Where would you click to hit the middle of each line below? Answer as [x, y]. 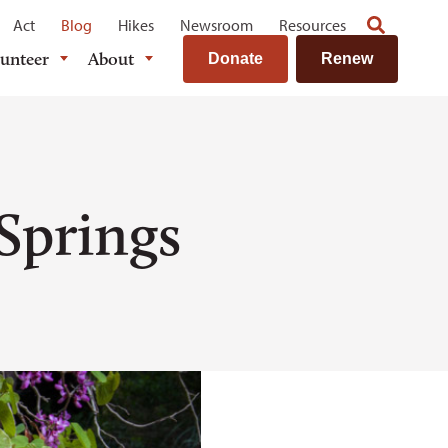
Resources [312, 25]
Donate [235, 58]
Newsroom [216, 25]
